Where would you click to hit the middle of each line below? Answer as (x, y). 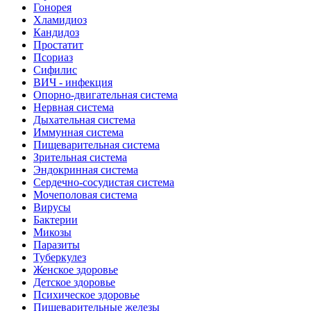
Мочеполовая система (85, 194)
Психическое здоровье (86, 294)
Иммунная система (78, 132)
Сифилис (55, 69)
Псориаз (53, 57)
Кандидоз (56, 32)
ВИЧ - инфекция (73, 82)
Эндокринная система (86, 169)
